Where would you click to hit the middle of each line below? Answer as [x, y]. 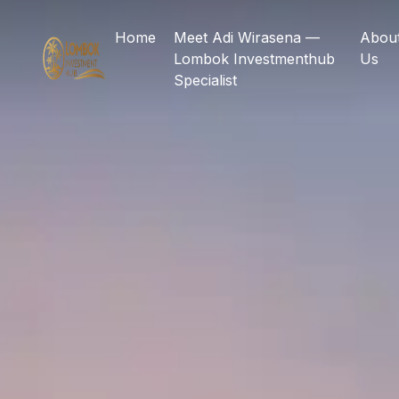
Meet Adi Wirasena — [246, 37]
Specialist [205, 80]
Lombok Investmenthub [254, 59]
